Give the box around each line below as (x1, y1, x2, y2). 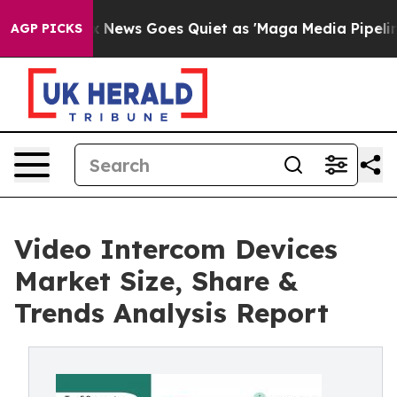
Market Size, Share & (14, 264, 298, 298)
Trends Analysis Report (14, 296, 329, 330)
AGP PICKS (11, 20, 82, 36)
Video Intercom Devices (14, 232, 338, 266)
